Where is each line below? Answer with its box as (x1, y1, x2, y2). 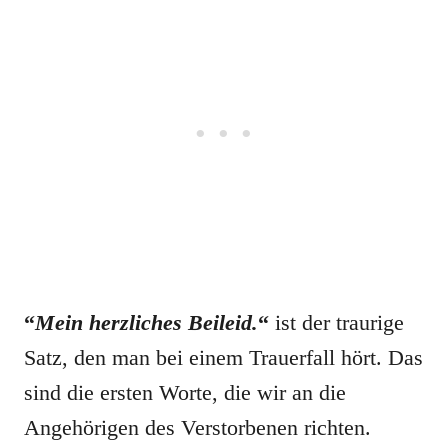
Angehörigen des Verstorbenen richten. (24, 415, 371, 440)
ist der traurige (269, 310, 404, 335)
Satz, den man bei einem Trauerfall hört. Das (24, 345, 423, 370)
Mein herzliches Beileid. (35, 310, 258, 335)
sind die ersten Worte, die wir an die (24, 380, 346, 405)
